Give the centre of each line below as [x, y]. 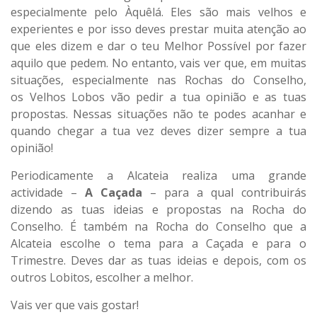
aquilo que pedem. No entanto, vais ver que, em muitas [158, 63]
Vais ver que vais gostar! [75, 305]
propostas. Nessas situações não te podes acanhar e [158, 114]
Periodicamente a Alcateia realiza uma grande [158, 176]
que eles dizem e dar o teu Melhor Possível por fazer [158, 46]
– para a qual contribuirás [224, 193]
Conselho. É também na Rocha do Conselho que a [158, 227]
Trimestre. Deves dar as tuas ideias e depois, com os [158, 261]
